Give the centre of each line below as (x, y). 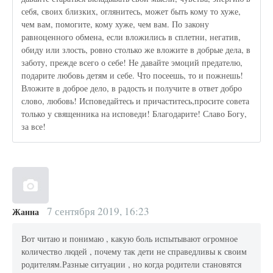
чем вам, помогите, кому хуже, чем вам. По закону (115, 24)
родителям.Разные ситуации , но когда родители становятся (132, 264)
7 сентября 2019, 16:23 (97, 211)
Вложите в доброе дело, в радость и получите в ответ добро (132, 88)
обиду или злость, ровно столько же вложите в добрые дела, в (136, 50)
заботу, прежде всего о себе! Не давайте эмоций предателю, (132, 63)
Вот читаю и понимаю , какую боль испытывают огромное (130, 239)
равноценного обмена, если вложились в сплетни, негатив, (131, 37)
